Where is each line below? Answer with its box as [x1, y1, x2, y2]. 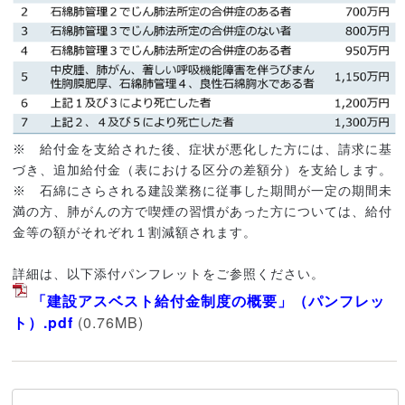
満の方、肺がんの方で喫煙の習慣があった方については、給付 [13, 204, 393, 220]
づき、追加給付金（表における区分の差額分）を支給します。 [13, 163, 393, 178]
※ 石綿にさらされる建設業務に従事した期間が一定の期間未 [13, 184, 393, 199]
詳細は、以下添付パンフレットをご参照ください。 [13, 267, 325, 282]
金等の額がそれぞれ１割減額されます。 [13, 225, 258, 240]
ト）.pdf [13, 312, 74, 334]
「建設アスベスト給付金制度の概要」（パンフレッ [32, 290, 386, 312]
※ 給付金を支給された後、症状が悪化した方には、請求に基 [13, 142, 393, 157]
